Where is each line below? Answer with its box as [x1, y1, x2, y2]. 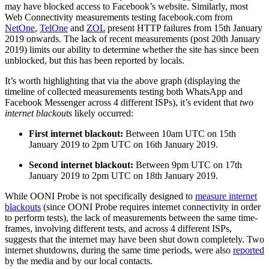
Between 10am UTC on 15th [123, 128, 236, 139]
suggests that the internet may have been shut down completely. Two [5, 234, 264, 245]
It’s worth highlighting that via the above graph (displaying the [5, 76, 240, 86]
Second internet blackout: [29, 160, 133, 171]
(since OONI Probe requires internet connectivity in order [41, 202, 261, 213]
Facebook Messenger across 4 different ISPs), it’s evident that [5, 97, 240, 108]
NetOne [5, 23, 35, 34]
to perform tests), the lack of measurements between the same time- [5, 213, 258, 223]
